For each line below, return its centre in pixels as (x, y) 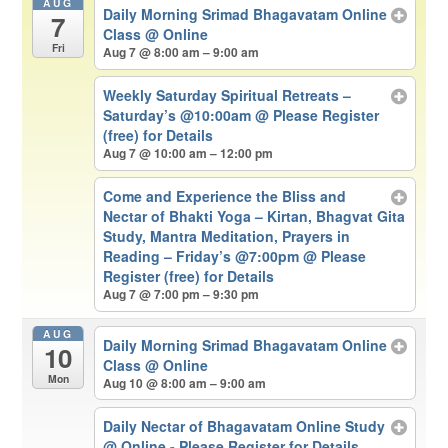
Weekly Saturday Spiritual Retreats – (226, 94)
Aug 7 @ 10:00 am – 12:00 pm (187, 152)
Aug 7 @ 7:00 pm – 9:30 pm (180, 294)
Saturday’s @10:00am (178, 114)
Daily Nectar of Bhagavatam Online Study (243, 425)
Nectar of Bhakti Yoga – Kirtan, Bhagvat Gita (253, 216)
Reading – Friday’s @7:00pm (202, 256)
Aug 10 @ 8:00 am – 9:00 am (184, 382)
